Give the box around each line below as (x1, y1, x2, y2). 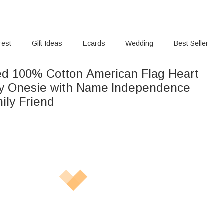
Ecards (83, 39, 105, 47)
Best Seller (174, 39, 208, 47)
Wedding (125, 39, 153, 47)
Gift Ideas (32, 39, 62, 47)
